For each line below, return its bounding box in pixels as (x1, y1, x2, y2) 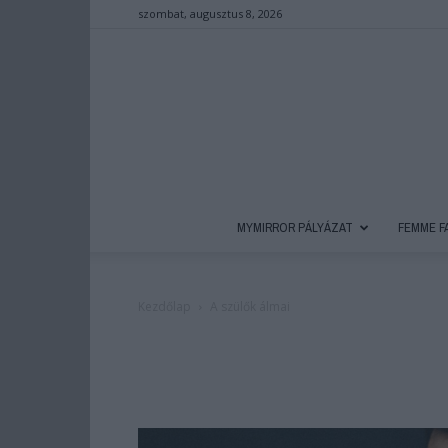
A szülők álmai (210, 298, 290, 315)
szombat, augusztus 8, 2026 (138, 6, 282, 21)
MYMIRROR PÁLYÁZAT (237, 216, 353, 239)
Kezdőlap (138, 298, 191, 315)
